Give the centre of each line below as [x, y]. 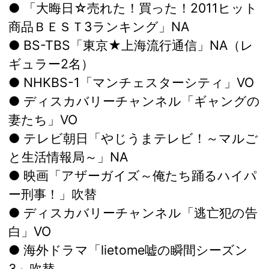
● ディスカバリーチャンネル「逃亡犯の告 [133, 213]
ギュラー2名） [51, 64]
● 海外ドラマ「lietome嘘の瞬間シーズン [128, 250]
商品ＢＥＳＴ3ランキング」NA [99, 27]
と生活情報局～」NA [68, 157]
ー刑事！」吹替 [53, 194]
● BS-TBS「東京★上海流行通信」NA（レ [131, 45]
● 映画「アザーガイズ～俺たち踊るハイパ [133, 176]
